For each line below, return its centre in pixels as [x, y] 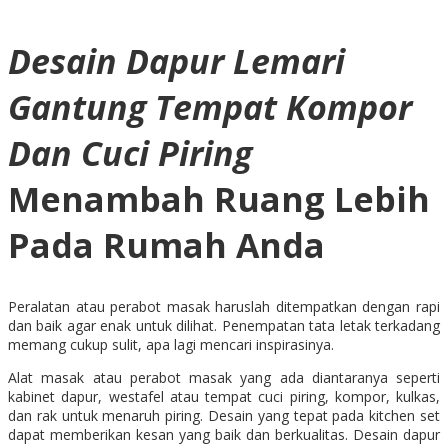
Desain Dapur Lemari [176, 61]
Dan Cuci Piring [130, 153]
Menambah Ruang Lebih [219, 199]
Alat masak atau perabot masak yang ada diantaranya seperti [224, 377]
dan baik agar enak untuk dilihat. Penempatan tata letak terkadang [224, 325]
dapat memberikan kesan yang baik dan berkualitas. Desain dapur [224, 434]
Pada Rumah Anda [166, 245]
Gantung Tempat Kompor [210, 107]
